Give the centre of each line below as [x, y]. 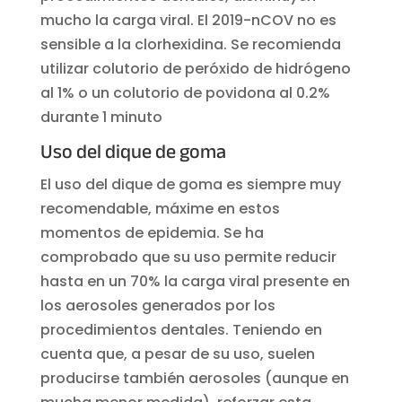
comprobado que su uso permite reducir [188, 257]
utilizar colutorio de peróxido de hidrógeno [195, 68]
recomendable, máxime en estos [160, 208]
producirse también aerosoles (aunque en [194, 378]
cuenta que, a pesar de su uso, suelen [177, 354]
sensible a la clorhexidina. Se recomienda [190, 44]
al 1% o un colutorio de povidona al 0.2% [185, 92]
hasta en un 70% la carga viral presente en [195, 281]
